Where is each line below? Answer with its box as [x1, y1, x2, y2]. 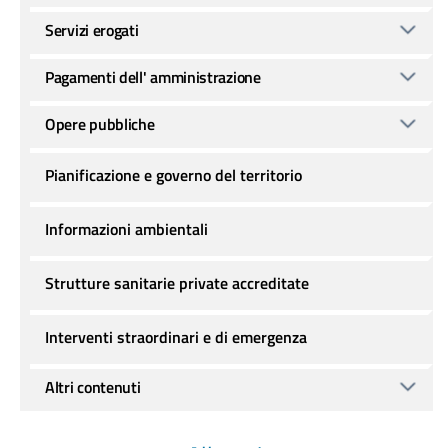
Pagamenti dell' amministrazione [45, 65, 261, 89]
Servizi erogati [45, 18, 139, 42]
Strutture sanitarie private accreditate [45, 271, 309, 295]
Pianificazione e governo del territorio [45, 163, 302, 187]
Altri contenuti [45, 375, 141, 399]
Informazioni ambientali [45, 217, 208, 241]
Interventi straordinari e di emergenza [45, 325, 307, 349]
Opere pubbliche [45, 112, 155, 136]
